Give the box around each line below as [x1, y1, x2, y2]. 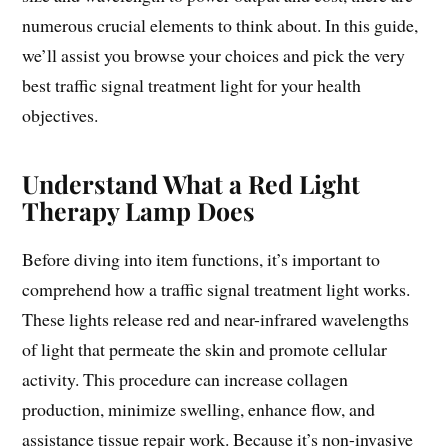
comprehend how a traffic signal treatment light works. [22, 277, 411, 302]
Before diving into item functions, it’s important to [22, 247, 381, 272]
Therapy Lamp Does [22, 194, 256, 228]
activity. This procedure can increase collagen [22, 367, 349, 392]
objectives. [22, 103, 99, 128]
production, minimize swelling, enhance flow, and [22, 397, 376, 422]
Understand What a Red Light [22, 167, 361, 201]
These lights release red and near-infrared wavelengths [22, 307, 410, 332]
